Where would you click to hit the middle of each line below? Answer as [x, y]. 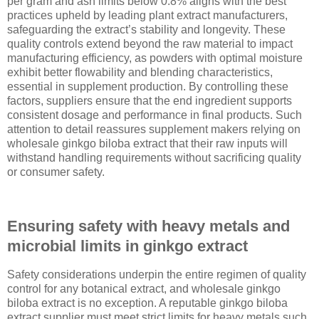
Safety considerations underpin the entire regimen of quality [157, 274]
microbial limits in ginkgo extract [127, 246]
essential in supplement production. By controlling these [148, 87]
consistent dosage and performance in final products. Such [155, 115]
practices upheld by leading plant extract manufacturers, [147, 16]
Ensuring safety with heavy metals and [148, 226]
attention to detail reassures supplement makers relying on [154, 130]
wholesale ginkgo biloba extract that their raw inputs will [147, 144]
